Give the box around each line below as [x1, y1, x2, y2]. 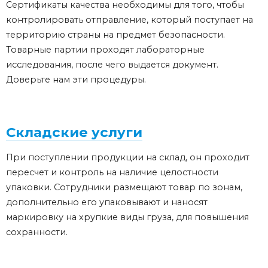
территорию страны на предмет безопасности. [6, 29, 225, 41]
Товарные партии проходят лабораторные [6, 44, 205, 56]
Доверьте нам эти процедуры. [6, 74, 146, 86]
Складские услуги [6, 124, 142, 141]
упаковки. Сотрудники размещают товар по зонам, [6, 182, 242, 193]
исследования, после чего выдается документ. [6, 59, 218, 71]
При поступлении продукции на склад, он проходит [6, 152, 249, 163]
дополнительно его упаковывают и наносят [6, 197, 208, 208]
